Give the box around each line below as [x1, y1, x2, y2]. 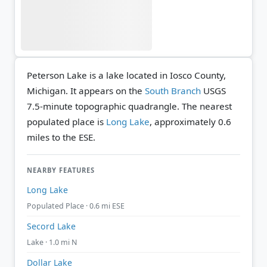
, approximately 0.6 [150, 115, 231, 128]
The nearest [182, 100, 232, 112]
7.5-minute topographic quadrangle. [27, 100, 182, 112]
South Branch [145, 84, 201, 97]
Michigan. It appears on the [27, 84, 145, 97]
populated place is [27, 115, 106, 128]
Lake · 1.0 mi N [27, 237, 77, 247]
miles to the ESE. [27, 131, 95, 143]
